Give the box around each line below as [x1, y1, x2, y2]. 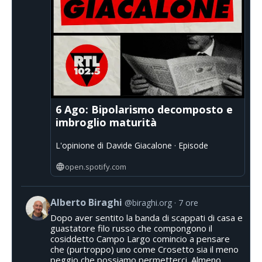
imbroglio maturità [56, 115, 157, 130]
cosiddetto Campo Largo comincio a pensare [50, 233, 230, 245]
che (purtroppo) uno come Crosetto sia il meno [50, 243, 239, 256]
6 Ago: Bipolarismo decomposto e [56, 102, 233, 117]
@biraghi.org [125, 197, 172, 209]
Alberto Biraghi [50, 196, 122, 209]
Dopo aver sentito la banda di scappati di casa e [50, 212, 243, 224]
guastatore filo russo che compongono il [50, 222, 212, 235]
